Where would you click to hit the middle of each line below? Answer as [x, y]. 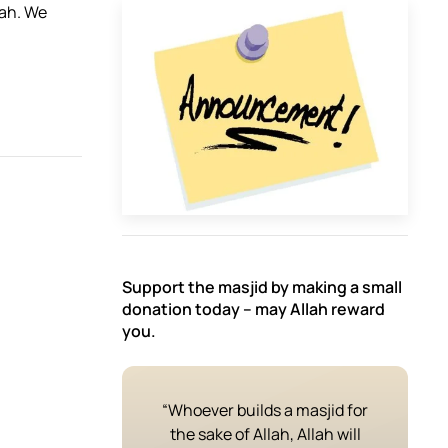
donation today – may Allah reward [253, 308]
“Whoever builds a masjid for [265, 409]
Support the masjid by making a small [262, 286]
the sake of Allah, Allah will [265, 433]
